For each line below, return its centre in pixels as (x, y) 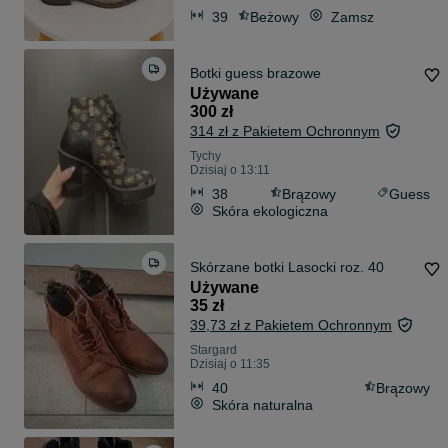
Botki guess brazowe (255, 73)
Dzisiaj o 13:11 (230, 170)
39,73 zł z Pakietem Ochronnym (291, 325)
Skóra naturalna (262, 404)
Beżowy (274, 16)
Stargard (213, 350)
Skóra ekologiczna (270, 210)
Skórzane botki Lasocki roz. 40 (287, 267)
